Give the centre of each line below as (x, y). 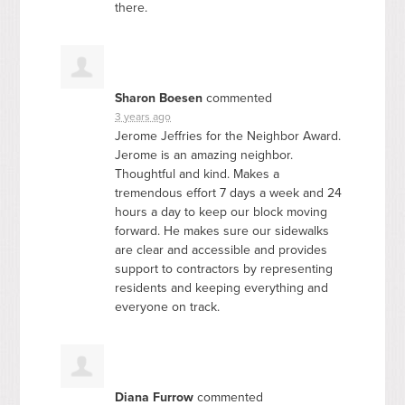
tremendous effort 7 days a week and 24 (229, 193)
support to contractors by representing (224, 268)
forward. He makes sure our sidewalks (222, 231)
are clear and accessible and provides (221, 250)
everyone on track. (168, 306)
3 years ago (143, 116)
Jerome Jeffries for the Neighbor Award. (228, 136)
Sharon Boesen (159, 98)
